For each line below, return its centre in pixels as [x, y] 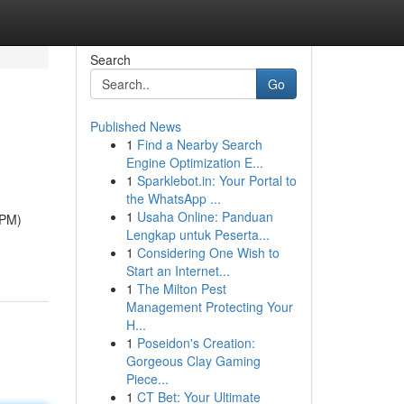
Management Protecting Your [209, 307]
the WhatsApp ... [173, 198]
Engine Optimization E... [194, 162]
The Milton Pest [181, 289]
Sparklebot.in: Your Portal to [216, 180]
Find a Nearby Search [199, 144]
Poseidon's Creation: [196, 343]
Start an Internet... [178, 271]
